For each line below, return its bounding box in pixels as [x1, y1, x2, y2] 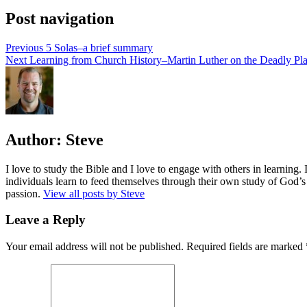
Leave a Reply [5, 212, 86, 228]
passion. [5, 187, 43, 199]
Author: [5, 130, 62, 149]
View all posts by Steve [43, 187, 145, 199]
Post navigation [5, 10, 114, 28]
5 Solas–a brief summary [46, 41, 153, 53]
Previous [5, 41, 43, 53]
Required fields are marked [186, 241, 306, 253]
